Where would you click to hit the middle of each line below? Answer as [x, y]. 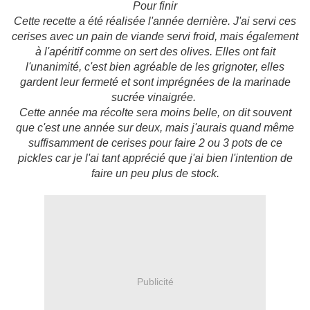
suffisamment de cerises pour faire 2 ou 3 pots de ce [155, 143]
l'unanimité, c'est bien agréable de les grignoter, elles [155, 67]
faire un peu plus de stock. [155, 174]
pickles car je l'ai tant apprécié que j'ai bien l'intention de [155, 158]
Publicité [155, 281]
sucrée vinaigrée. [155, 98]
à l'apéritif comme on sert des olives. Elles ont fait [155, 52]
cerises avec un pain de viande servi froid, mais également [155, 37]
